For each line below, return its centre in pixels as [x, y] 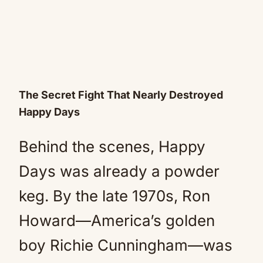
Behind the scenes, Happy [112, 146]
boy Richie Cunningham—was [126, 245]
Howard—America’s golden [117, 220]
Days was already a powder [119, 171]
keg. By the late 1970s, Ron [114, 195]
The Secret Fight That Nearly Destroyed [121, 95]
